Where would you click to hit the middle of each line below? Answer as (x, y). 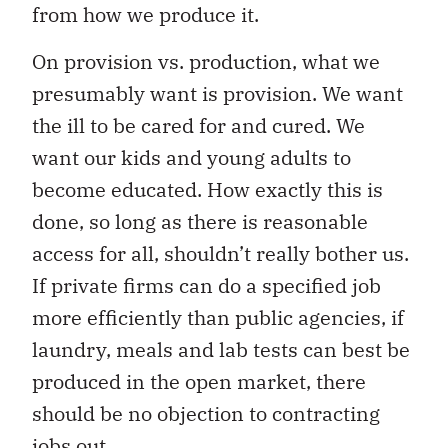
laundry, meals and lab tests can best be (221, 349)
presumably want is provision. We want (217, 93)
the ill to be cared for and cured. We (198, 125)
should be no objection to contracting (206, 413)
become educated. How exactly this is (207, 189)
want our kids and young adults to (191, 157)
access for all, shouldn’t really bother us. (220, 253)
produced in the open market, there (199, 381)
